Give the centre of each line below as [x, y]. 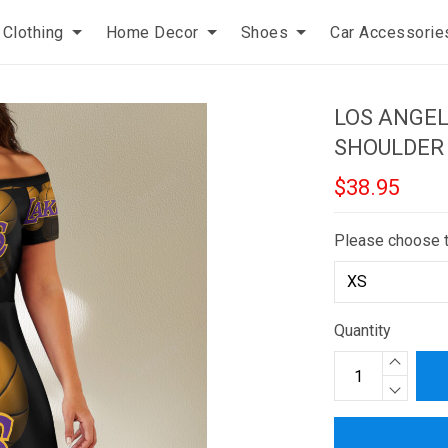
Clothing [33, 32]
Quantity [363, 330]
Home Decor [152, 32]
